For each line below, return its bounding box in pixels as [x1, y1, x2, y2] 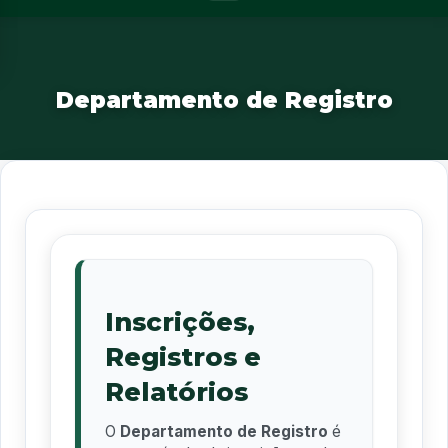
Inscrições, [105, 306, 255, 338]
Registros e [105, 341, 261, 373]
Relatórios [105, 376, 248, 408]
